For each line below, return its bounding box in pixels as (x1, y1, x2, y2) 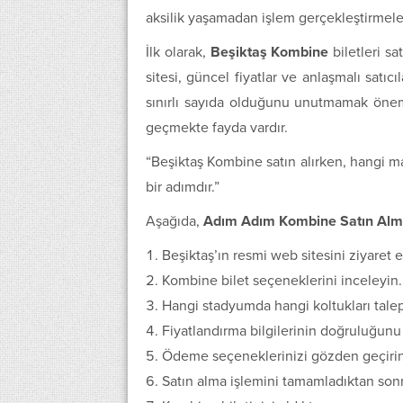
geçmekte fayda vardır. (146, 119, 288, 138)
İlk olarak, (146, 43, 210, 62)
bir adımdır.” (146, 178, 219, 197)
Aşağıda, (146, 212, 203, 231)
